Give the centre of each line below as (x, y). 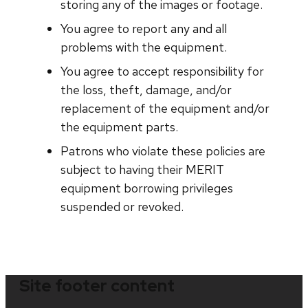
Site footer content (97, 285)
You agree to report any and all (144, 28)
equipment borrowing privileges (147, 188)
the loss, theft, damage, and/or (146, 89)
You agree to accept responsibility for (162, 71)
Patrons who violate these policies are (163, 151)
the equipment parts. (119, 126)
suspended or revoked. (122, 206)
